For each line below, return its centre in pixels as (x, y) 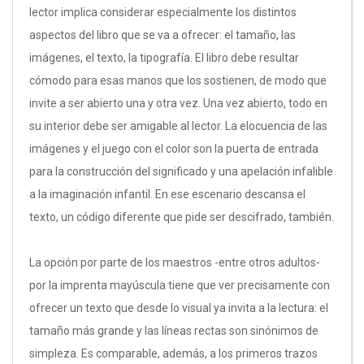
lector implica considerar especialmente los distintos (163, 12)
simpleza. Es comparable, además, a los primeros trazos (173, 353)
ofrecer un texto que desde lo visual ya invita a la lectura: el (179, 308)
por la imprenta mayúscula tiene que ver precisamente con (180, 285)
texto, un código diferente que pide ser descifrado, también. (182, 217)
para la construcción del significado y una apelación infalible (181, 171)
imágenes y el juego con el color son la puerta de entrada (174, 149)
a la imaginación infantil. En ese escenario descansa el (167, 194)
